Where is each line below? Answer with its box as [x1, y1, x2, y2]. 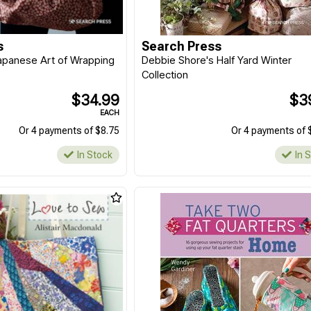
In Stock [77, 149, 113, 161]
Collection [142, 68, 189, 82]
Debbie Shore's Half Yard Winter [142, 53, 292, 67]
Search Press [142, 39, 222, 54]
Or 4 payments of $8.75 [19, 125, 120, 137]
